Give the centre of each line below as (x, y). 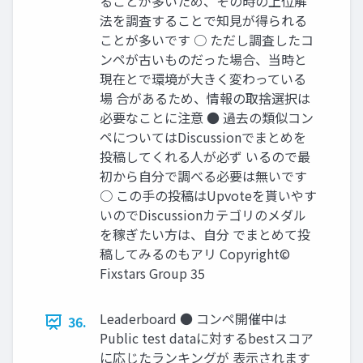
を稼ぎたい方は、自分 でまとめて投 (205, 235)
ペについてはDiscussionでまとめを (203, 137)
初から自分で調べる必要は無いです (203, 176)
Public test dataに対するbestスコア (207, 338)
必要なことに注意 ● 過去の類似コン (207, 118)
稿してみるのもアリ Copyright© (195, 254)
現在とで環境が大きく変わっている (203, 79)
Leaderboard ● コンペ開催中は (193, 319)
